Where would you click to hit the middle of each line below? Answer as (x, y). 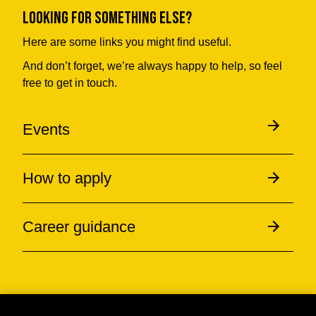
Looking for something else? (107, 18)
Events (46, 129)
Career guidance (79, 227)
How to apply (67, 178)
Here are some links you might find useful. (127, 42)
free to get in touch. (70, 83)
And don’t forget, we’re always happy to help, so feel (152, 66)
